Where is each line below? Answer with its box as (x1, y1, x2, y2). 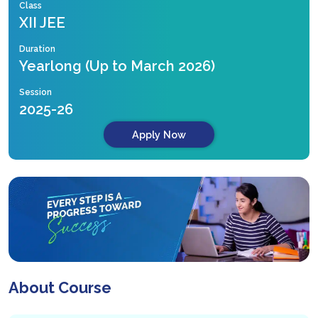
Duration (19, 44, 55, 55)
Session (19, 87, 52, 98)
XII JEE (19, 14, 65, 32)
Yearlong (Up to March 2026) (19, 57, 215, 75)
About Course (9, 279, 111, 297)
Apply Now (132, 128, 186, 141)
